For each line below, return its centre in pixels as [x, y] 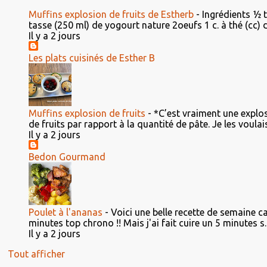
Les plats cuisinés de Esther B [92, 58]
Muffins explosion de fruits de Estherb [111, 14]
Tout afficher [36, 254]
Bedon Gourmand [67, 157]
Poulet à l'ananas [66, 212]
